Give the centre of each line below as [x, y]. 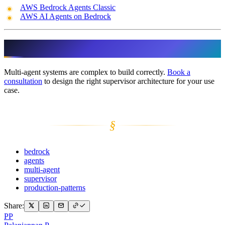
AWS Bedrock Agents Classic [68, 7]
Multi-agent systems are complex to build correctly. [86, 72]
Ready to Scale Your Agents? [78, 46]
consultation [23, 81]
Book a [179, 72]
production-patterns [55, 188]
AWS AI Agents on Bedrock [66, 16]
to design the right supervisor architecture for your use [128, 81]
